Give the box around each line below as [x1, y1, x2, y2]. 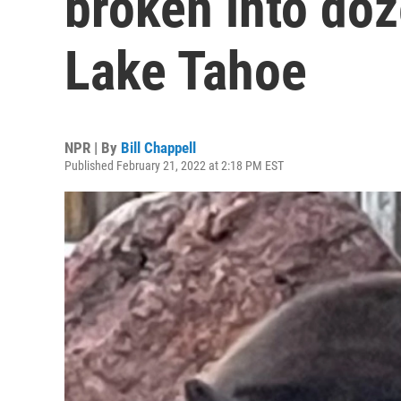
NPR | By [64, 139, 121, 157]
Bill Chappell [121, 139, 196, 157]
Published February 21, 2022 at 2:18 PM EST [64, 158, 284, 173]
